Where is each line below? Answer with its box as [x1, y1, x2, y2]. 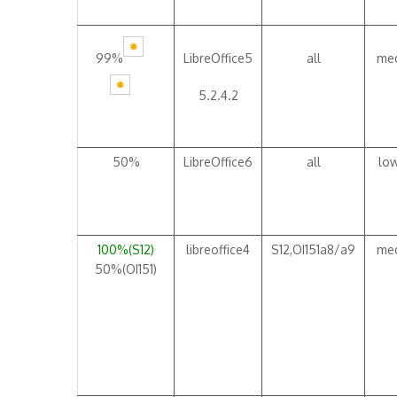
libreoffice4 [186, 242, 250, 257]
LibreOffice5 [183, 51, 253, 66]
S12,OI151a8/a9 [271, 242, 355, 257]
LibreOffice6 [183, 154, 253, 169]
